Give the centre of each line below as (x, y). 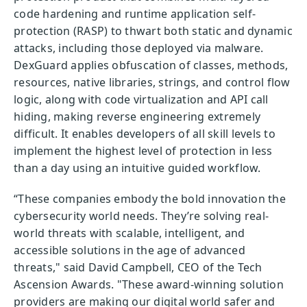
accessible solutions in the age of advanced (130, 250)
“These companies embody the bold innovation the (150, 199)
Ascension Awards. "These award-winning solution (149, 284)
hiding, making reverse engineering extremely (137, 116)
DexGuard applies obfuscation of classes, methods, (151, 65)
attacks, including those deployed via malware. (139, 48)
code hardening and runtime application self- (135, 14)
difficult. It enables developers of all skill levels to (145, 134)
